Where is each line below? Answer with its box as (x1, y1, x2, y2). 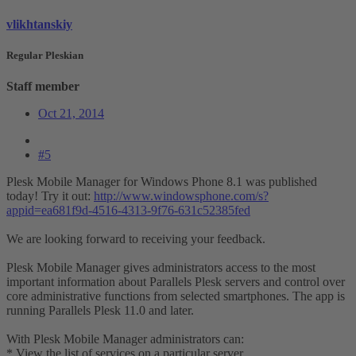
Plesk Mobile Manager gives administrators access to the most (6, 261, 315, 275)
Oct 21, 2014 (38, 106, 104, 121)
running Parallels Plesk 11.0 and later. (6, 304, 194, 318)
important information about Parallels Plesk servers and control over (6, 275, 345, 289)
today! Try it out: (6, 189, 94, 203)
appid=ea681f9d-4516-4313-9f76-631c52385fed (6, 203, 250, 218)
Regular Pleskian (6, 49, 83, 62)
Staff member (6, 79, 79, 94)
